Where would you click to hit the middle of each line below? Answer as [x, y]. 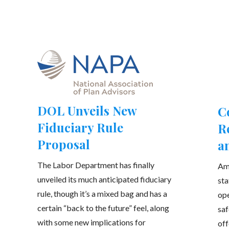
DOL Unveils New [87, 110]
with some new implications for [91, 222]
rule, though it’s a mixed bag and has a [102, 193]
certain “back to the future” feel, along [103, 208]
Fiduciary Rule [80, 127]
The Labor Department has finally [96, 165]
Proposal [63, 144]
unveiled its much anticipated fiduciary [104, 179]
